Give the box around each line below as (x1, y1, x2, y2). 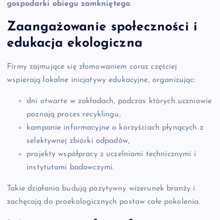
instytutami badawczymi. (27, 164, 114, 172)
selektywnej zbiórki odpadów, (27, 137, 130, 145)
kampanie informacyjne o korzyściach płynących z (27, 124, 203, 132)
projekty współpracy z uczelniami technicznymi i (27, 150, 196, 159)
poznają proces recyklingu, (27, 110, 121, 119)
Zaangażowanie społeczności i (7, 21, 198, 34)
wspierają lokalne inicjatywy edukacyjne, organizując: (7, 76, 195, 84)
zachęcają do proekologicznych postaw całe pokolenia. (7, 198, 200, 206)
